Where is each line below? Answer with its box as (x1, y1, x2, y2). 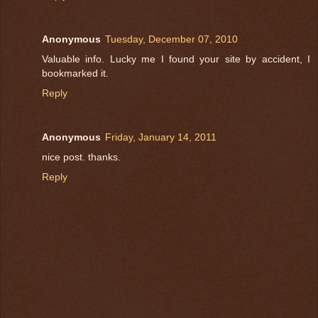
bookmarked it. (42, 67, 109, 79)
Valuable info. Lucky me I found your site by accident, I (42, 53, 310, 65)
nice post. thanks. (42, 151, 121, 163)
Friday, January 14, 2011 (105, 131, 216, 143)
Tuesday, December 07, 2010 (105, 33, 238, 45)
